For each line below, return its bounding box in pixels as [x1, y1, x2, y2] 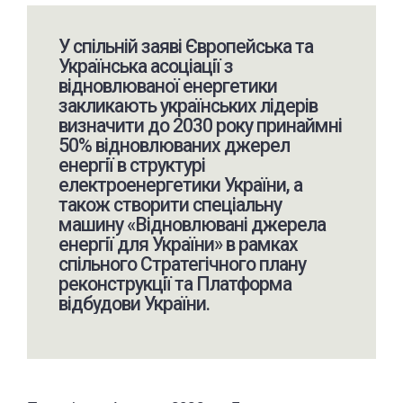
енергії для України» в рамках [58, 232, 298, 255]
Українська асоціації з [58, 54, 233, 77]
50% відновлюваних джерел [58, 133, 290, 157]
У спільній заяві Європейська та [58, 34, 313, 58]
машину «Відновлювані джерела [58, 212, 326, 236]
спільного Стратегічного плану [58, 252, 306, 275]
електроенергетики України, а [58, 173, 302, 196]
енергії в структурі [58, 153, 205, 176]
